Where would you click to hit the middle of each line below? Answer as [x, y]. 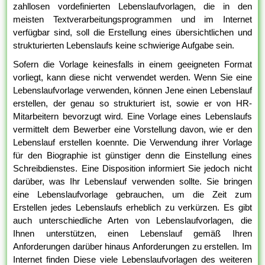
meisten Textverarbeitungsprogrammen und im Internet [132, 20]
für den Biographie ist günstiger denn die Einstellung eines [132, 156]
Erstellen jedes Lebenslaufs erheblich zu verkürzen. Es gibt [132, 208]
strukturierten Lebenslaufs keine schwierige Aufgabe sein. [124, 46]
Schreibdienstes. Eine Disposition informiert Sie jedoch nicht [132, 169]
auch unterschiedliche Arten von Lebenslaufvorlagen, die [132, 221]
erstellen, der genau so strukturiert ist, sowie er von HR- [132, 104]
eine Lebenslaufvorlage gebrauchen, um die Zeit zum [132, 195]
